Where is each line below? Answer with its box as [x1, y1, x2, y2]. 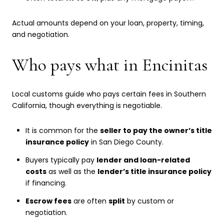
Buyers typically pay [25, 155, 96, 165]
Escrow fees [25, 196, 71, 206]
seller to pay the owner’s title [99, 125, 212, 135]
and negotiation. [12, 29, 69, 39]
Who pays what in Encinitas [12, 53, 207, 75]
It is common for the [25, 125, 100, 135]
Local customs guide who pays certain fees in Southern [12, 89, 206, 99]
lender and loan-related [96, 155, 190, 165]
